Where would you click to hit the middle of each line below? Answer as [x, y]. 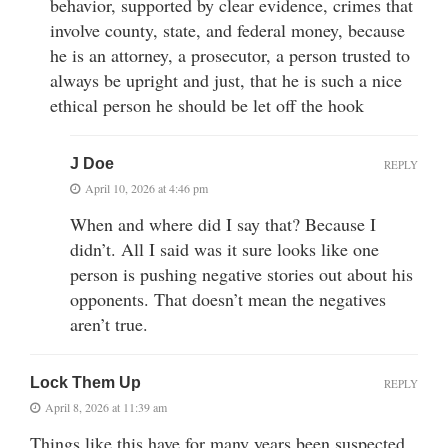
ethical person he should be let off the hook [207, 105]
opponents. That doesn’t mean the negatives [228, 299]
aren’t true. [109, 324]
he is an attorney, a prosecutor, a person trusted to [230, 55]
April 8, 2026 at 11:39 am [106, 407]
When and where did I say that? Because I [223, 224]
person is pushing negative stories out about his [241, 274]
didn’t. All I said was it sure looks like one [224, 249]
